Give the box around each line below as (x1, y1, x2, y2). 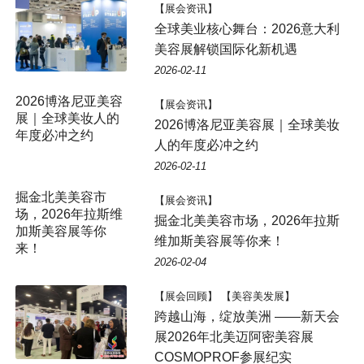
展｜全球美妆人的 (15, 110, 119, 125)
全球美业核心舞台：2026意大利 (154, 21, 340, 36)
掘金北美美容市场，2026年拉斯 (154, 213, 340, 227)
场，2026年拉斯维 (15, 206, 123, 221)
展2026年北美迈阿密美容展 (154, 329, 314, 344)
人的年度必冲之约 (154, 137, 258, 152)
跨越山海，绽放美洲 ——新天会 (154, 309, 340, 323)
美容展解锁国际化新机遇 (154, 41, 297, 56)
